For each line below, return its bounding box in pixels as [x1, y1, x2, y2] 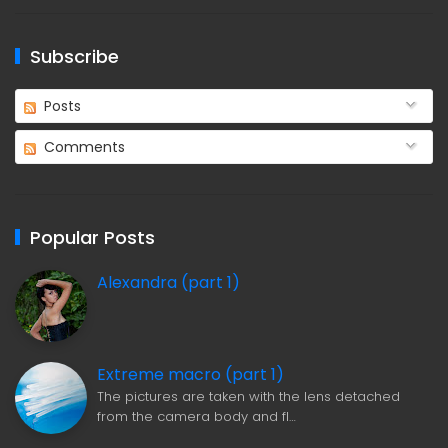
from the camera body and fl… [97, 406, 296, 426]
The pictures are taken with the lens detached [97, 386, 400, 406]
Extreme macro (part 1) [97, 362, 284, 386]
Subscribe [30, 43, 119, 69]
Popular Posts [30, 224, 155, 250]
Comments [40, 136, 125, 157]
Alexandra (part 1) [97, 270, 240, 294]
